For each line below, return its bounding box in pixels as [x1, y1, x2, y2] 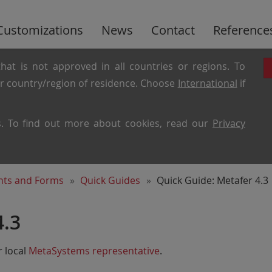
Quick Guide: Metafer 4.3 [157, 174, 268, 187]
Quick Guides [80, 174, 140, 187]
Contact [151, 22, 195, 38]
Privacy [212, 117, 245, 130]
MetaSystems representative [29, 244, 160, 257]
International [177, 76, 237, 90]
